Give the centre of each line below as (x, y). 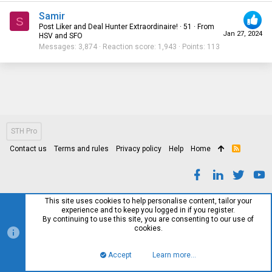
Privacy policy (139, 148)
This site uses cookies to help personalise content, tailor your (148, 201)
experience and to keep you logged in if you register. (148, 210)
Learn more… (175, 255)
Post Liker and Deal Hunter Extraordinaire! (108, 26)
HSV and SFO (61, 36)
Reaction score (128, 46)
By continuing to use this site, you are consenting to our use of (148, 219)
